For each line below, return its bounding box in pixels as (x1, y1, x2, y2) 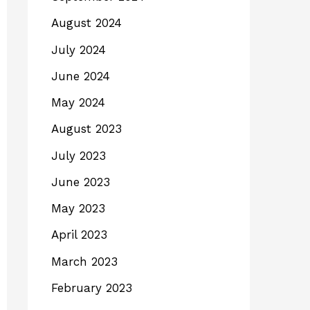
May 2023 (51, 201, 105, 215)
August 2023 (51, 122, 122, 136)
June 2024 (51, 69, 110, 83)
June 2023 (51, 174, 110, 189)
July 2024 (51, 42, 106, 57)
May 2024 (51, 95, 105, 109)
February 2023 (51, 280, 132, 295)
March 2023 (51, 254, 118, 268)
